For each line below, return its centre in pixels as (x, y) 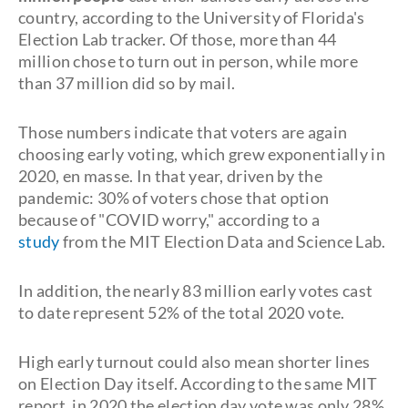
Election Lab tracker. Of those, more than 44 (178, 39)
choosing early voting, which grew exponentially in (202, 154)
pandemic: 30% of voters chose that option (174, 198)
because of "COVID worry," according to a (169, 219)
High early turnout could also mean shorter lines (194, 362)
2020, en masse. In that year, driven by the (170, 176)
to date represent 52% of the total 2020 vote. (182, 312)
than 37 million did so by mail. (127, 83)
